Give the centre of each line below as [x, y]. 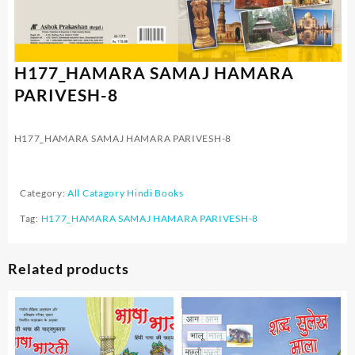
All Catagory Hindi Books [126, 193]
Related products [69, 268]
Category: [44, 193]
